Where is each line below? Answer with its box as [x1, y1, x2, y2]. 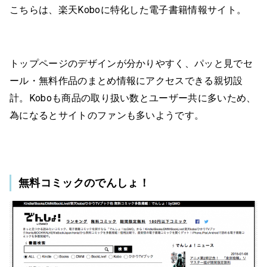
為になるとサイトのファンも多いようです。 [10, 110, 204, 122]
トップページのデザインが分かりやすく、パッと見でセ [10, 58, 253, 70]
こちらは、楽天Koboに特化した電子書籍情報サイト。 [10, 4, 247, 16]
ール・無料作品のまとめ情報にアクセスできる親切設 [10, 75, 243, 87]
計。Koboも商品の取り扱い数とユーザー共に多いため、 [10, 92, 256, 104]
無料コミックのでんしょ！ [18, 176, 150, 190]
